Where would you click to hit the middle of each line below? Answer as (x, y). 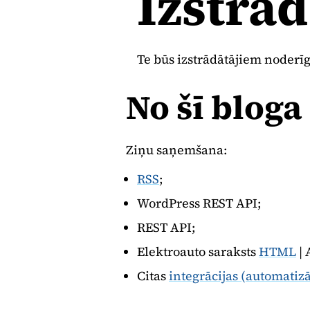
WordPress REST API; (199, 203)
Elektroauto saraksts (198, 252)
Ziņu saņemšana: (176, 150)
